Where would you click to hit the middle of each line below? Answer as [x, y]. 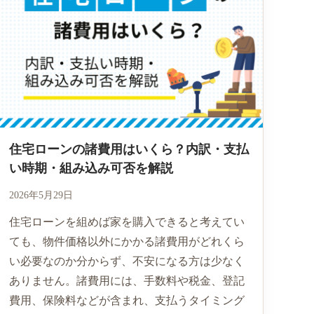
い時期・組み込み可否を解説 [91, 168]
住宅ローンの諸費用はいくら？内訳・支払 [129, 149]
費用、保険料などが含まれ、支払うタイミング [127, 300]
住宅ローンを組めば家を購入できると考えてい [127, 221]
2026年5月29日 [41, 195]
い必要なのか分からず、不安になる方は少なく [127, 261]
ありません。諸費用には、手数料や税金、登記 [127, 280]
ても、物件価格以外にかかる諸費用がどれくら [127, 241]
